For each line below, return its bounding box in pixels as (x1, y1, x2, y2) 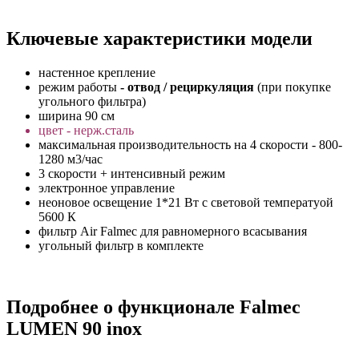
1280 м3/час (38, 152, 103, 167)
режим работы (38, 80, 120, 95)
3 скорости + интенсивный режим (38, 167, 225, 181)
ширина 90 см (38, 109, 115, 123)
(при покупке (257, 80, 331, 95)
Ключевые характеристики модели (6, 28, 313, 50)
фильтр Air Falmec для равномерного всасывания (38, 224, 307, 239)
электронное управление (38, 181, 175, 196)
